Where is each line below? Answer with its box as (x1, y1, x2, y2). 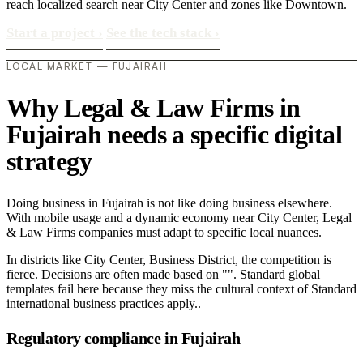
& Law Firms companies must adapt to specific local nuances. (6, 225, 322, 240)
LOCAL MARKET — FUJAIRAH (6, 60, 168, 72)
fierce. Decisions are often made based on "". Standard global (6, 267, 320, 282)
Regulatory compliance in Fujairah (6, 328, 241, 347)
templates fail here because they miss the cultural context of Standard (6, 282, 357, 297)
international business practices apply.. (6, 297, 201, 311)
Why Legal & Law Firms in (6, 92, 301, 122)
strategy (6, 146, 92, 176)
